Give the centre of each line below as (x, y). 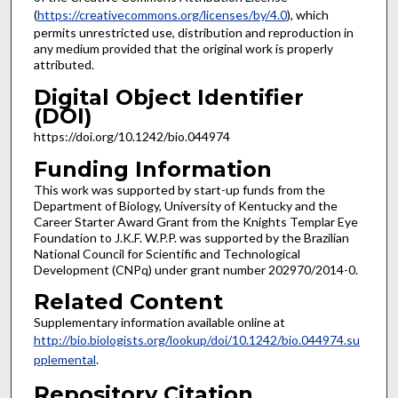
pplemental (64, 360)
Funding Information (152, 169)
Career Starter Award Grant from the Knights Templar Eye (195, 221)
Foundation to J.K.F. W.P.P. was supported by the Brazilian (191, 237)
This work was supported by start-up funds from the (179, 189)
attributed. (64, 65)
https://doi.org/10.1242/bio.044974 (131, 137)
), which (307, 15)
